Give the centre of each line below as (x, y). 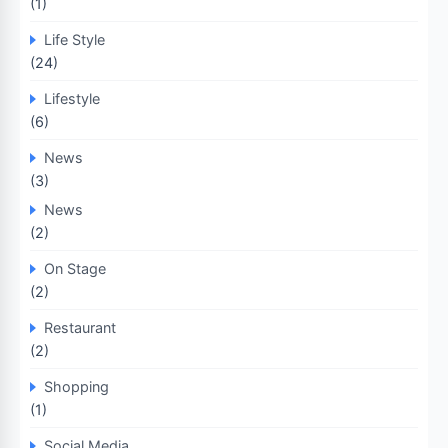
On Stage (75, 269)
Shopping (76, 387)
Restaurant (80, 328)
